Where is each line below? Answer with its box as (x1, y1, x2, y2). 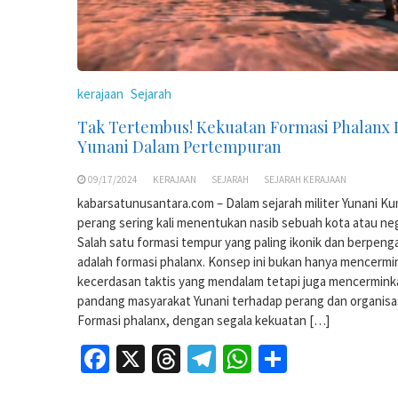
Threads (180, 340, 278, 377)
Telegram (216, 340, 328, 377)
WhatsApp (251, 340, 373, 377)
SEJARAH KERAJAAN (264, 172, 346, 186)
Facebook (109, 340, 223, 377)
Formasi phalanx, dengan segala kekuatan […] (77, 311, 330, 329)
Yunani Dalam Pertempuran (77, 135, 282, 157)
